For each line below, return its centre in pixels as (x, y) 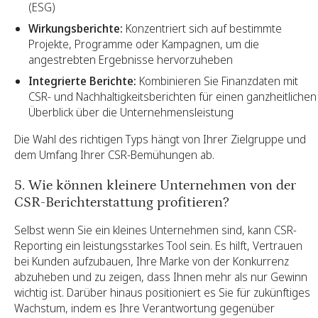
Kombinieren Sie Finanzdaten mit (217, 81)
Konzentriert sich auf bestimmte (202, 28)
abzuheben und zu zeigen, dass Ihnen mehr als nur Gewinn (161, 276)
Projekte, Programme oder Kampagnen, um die (144, 44)
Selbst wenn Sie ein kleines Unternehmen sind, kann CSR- (155, 230)
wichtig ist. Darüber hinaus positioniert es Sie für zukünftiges (162, 292)
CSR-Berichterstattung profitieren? (122, 202)
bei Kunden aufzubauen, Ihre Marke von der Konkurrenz (152, 261)
